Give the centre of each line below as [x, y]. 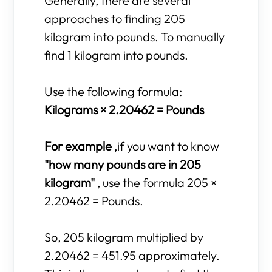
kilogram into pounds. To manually [135, 37]
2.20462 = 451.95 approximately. [132, 255]
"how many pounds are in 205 [123, 164]
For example [80, 146]
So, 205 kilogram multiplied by [124, 237]
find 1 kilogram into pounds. [117, 55]
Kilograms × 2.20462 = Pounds [124, 110]
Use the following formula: [114, 91]
